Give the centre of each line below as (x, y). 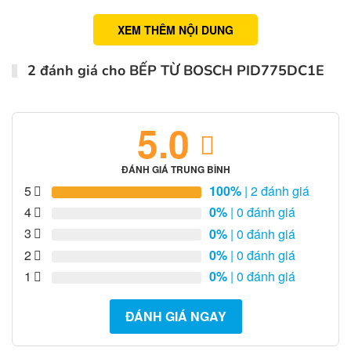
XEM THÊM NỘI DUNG (175, 30)
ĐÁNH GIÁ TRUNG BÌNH (175, 170)
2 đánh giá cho (77, 71)
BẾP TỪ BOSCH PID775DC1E (227, 71)
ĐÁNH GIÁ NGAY (175, 316)
